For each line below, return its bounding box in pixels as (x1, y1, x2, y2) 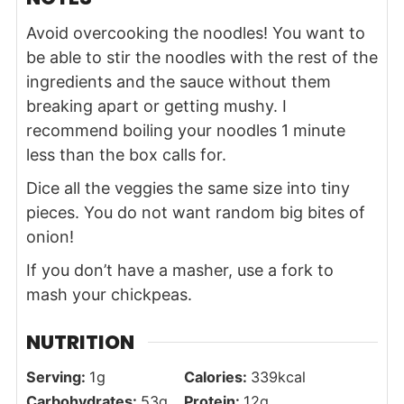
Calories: (183, 367, 251, 386)
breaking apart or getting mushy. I (25, 96, 287, 116)
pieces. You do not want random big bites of (25, 203, 365, 223)
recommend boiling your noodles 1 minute (25, 121, 345, 141)
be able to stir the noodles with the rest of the (25, 48, 378, 68)
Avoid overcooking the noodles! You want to (25, 23, 365, 43)
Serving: (25, 367, 89, 386)
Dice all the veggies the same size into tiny (25, 179, 350, 198)
